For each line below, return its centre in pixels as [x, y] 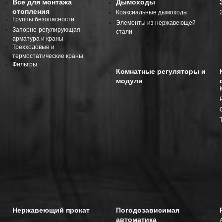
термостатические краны [48, 56]
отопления [31, 11]
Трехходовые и [33, 47]
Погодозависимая [148, 210]
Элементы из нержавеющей [156, 23]
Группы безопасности [43, 20]
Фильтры [25, 65]
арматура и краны [38, 39]
